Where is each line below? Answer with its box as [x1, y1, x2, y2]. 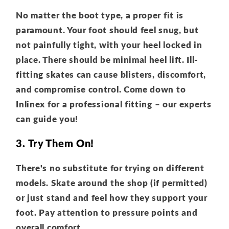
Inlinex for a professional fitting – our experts [16, 98, 212, 109]
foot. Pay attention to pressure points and [16, 207, 198, 218]
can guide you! [16, 113, 79, 124]
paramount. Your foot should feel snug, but [16, 24, 199, 35]
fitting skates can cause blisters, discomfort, [16, 68, 207, 80]
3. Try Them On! [16, 137, 95, 150]
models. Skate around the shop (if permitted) [16, 177, 208, 188]
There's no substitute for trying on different [16, 162, 204, 173]
